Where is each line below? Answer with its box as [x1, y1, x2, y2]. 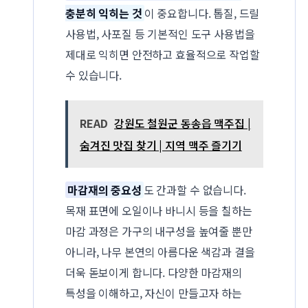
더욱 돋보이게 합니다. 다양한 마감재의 [65, 264, 242, 281]
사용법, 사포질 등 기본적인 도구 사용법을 [65, 25, 255, 42]
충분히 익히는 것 [65, 4, 142, 21]
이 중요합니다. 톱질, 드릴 [144, 4, 260, 21]
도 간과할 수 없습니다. [143, 181, 246, 199]
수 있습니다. [65, 66, 122, 83]
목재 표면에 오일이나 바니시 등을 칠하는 [65, 202, 252, 219]
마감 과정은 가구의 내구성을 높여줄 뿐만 [65, 223, 252, 240]
